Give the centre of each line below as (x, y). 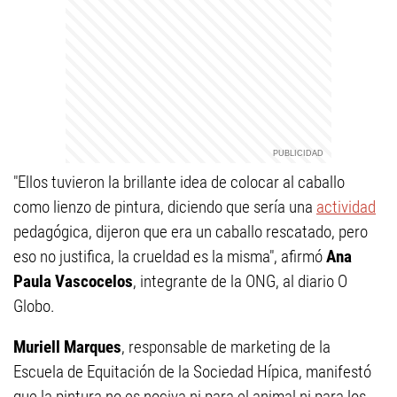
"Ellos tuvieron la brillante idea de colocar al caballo (179, 182)
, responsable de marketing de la (226, 347)
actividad (346, 207)
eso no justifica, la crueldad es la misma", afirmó (168, 257)
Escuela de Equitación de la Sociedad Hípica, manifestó (192, 372)
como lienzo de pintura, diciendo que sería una (165, 207)
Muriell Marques (67, 347)
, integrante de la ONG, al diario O (240, 281)
